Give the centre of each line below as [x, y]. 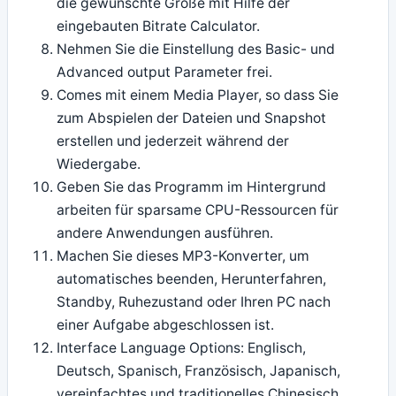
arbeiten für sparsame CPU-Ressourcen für [198, 210]
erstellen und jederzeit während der [173, 141]
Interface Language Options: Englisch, [182, 348]
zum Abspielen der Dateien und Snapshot [192, 118]
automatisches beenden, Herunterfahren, [192, 279]
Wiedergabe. [99, 164]
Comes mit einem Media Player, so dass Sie [198, 95]
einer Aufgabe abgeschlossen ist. [166, 325]
